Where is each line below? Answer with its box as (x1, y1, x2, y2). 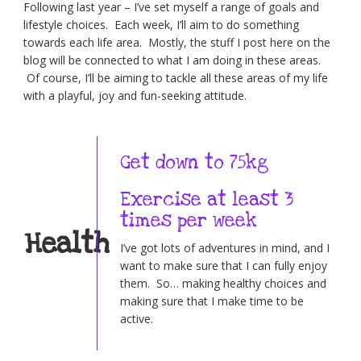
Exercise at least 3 (119, 188, 293, 213)
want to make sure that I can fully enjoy (119, 258, 327, 274)
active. (119, 311, 153, 327)
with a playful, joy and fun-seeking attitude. (23, 88, 250, 104)
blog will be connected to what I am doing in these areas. (23, 52, 324, 68)
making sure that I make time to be (119, 293, 304, 309)
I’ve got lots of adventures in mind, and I (119, 240, 330, 256)
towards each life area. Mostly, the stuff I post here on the (23, 35, 330, 51)
